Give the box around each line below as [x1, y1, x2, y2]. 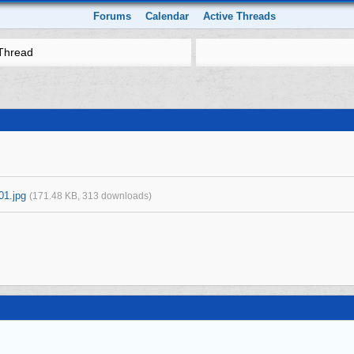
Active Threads [203, 10, 277, 22]
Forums [93, 10, 132, 22]
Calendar [145, 10, 190, 22]
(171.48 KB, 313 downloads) [29, 190, 152, 201]
